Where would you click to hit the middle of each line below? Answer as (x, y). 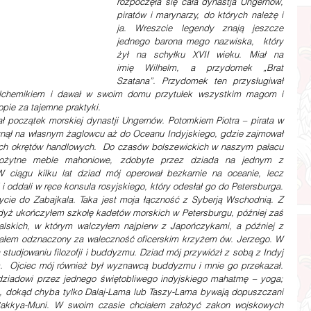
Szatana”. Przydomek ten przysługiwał (200, 81)
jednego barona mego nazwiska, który (200, 41)
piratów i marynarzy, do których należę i (200, 15)
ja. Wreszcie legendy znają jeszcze (200, 28)
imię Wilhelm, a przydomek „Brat (200, 67)
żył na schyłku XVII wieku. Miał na (200, 54)
